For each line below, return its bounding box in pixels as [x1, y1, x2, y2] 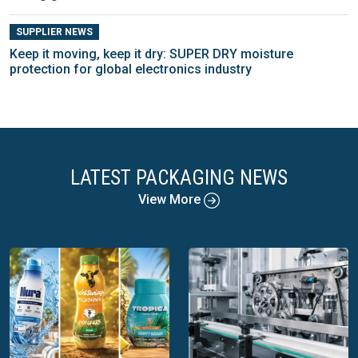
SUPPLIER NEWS [15, 26, 93, 38]
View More [138, 192, 204, 208]
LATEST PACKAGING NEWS [70, 166, 288, 190]
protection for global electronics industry [10, 62, 252, 78]
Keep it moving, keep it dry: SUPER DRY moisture [10, 46, 293, 62]
